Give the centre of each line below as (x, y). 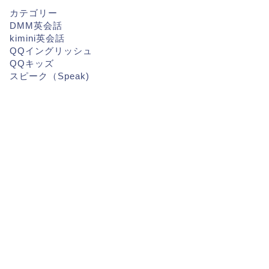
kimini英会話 (37, 38)
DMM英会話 (36, 26)
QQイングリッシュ (51, 51)
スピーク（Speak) (49, 76)
